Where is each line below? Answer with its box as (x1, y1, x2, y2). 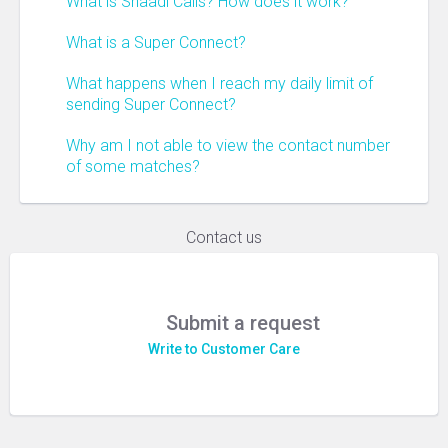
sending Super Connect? (66, 95, 236, 114)
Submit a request (166, 311, 320, 335)
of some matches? (66, 157, 200, 176)
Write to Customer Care (148, 341, 300, 357)
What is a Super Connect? (66, 33, 246, 52)
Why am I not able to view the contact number (66, 136, 390, 155)
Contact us (186, 228, 262, 247)
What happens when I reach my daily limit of (66, 74, 373, 93)
